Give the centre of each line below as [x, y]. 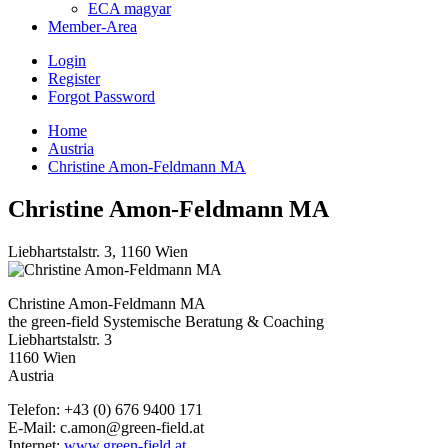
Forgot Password [101, 96]
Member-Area [92, 26]
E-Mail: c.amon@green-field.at [106, 427]
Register [74, 78]
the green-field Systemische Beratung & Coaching [166, 321]
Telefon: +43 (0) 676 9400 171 [105, 409]
